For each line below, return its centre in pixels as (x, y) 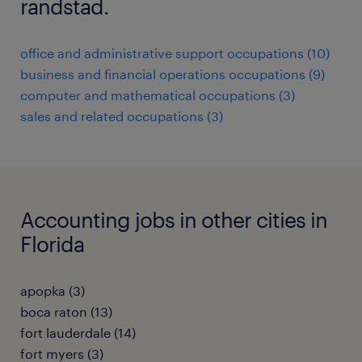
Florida (52, 244)
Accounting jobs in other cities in (174, 219)
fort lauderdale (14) (78, 333)
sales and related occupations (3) (122, 116)
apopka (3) (53, 290)
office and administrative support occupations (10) (175, 53)
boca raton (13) (66, 311)
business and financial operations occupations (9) (173, 74)
